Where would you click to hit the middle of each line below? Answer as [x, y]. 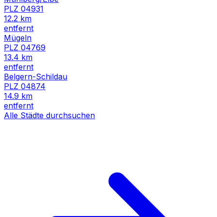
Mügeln [18, 38]
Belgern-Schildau [36, 76]
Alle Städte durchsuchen [49, 115]
